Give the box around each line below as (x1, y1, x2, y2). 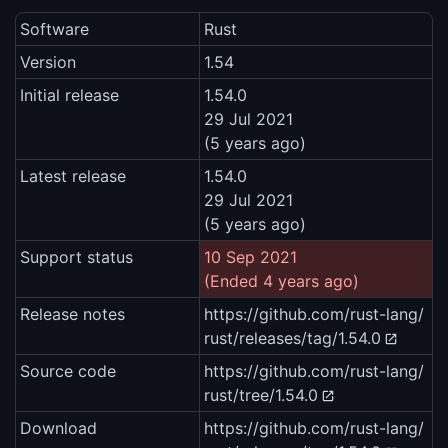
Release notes (20, 304, 125, 325)
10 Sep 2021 (204, 247, 297, 268)
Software (20, 19, 89, 40)
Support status (20, 247, 133, 268)
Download (20, 418, 97, 439)
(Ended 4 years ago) (204, 271, 359, 292)
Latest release (20, 166, 126, 187)
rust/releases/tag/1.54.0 (204, 328, 381, 349)
